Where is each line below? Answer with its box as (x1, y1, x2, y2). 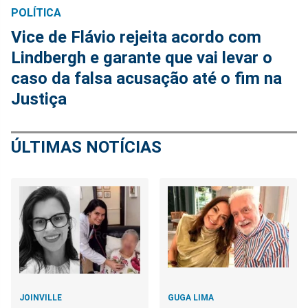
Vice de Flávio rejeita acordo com (11, 27, 261, 47)
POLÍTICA (11, 6, 61, 20)
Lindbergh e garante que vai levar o (11, 48, 272, 68)
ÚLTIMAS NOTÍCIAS (11, 137, 162, 157)
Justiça (11, 89, 67, 109)
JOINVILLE (19, 293, 62, 303)
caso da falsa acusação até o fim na (11, 69, 282, 89)
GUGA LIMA (168, 293, 214, 303)
